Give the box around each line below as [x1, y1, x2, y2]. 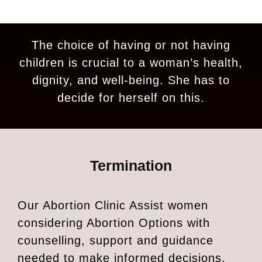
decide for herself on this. [57, 91, 205, 104]
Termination [90, 157, 172, 174]
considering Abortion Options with [18, 216, 210, 229]
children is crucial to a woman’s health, [19, 56, 243, 69]
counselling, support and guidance [18, 234, 213, 247]
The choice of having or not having [32, 39, 230, 51]
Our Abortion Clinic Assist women [18, 199, 208, 212]
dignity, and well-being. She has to [32, 74, 230, 87]
